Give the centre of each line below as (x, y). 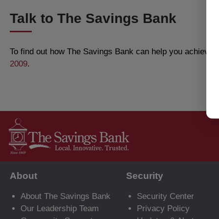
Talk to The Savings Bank (93, 19)
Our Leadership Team (60, 208)
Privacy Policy (163, 208)
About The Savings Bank (66, 196)
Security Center (165, 196)
